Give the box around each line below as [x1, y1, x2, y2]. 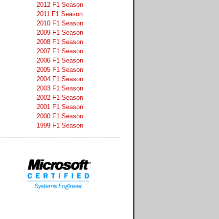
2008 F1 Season [36, 38, 83, 45]
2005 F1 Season [36, 66, 83, 73]
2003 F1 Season [36, 84, 83, 92]
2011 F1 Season [37, 10, 83, 18]
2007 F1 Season [36, 47, 83, 55]
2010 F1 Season [36, 19, 83, 27]
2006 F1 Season [36, 56, 83, 64]
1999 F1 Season [36, 121, 83, 129]
